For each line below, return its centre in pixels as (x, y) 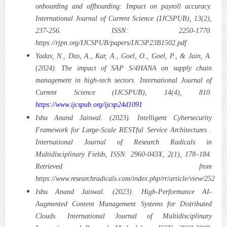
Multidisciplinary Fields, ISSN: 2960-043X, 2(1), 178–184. (124, 154)
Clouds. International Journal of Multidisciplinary (124, 216)
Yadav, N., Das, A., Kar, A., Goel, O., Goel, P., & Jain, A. (124, 56)
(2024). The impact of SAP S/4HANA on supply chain (124, 68)
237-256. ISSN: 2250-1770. (124, 30)
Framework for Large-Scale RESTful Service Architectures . (124, 130)
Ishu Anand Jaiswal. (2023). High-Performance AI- (124, 192)
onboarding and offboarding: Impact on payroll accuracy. (124, 6)
